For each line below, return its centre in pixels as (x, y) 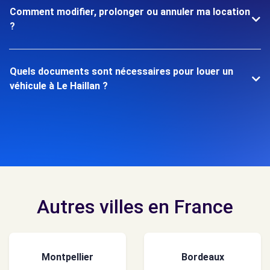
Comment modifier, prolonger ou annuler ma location (130, 12)
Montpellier (67, 257)
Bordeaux (202, 257)
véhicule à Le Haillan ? (59, 86)
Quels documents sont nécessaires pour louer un (121, 71)
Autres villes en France (135, 207)
